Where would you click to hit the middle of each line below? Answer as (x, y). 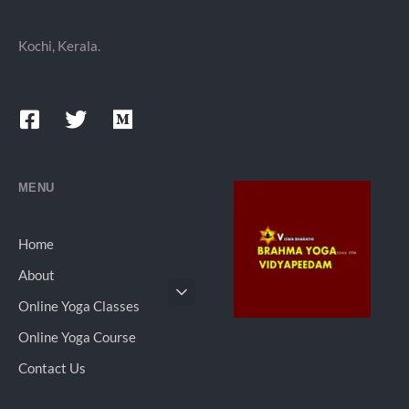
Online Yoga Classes (79, 306)
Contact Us (52, 368)
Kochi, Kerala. (59, 46)
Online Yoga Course (77, 337)
